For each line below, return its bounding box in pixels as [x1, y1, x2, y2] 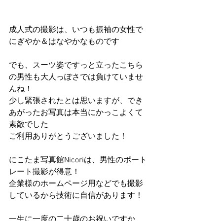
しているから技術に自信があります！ [9, 191, 143, 201]
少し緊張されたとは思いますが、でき [9, 96, 143, 107]
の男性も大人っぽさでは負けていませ [9, 73, 143, 83]
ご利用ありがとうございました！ [9, 132, 127, 142]
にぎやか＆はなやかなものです [9, 37, 119, 47]
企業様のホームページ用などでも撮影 [9, 179, 143, 189]
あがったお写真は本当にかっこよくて [9, 108, 143, 118]
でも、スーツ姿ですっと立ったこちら [9, 61, 143, 71]
